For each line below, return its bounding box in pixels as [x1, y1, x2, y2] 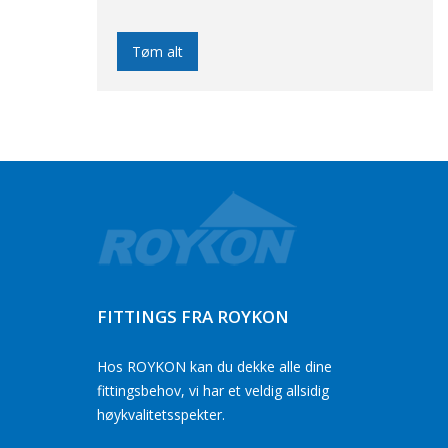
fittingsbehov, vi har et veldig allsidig [97, 381, 329, 400]
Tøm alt [132, 41, 183, 61]
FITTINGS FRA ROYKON [97, 305, 289, 328]
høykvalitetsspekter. [97, 405, 225, 424]
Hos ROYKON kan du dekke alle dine [97, 357, 332, 376]
